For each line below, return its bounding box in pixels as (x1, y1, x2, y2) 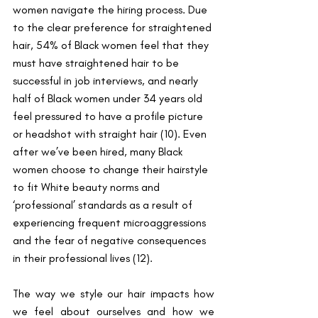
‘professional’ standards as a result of (13, 198, 195, 212)
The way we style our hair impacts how (13, 287, 214, 301)
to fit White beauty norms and (13, 180, 163, 194)
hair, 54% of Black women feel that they (13, 38, 212, 53)
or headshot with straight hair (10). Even (13, 127, 209, 141)
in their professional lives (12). (13, 251, 155, 265)
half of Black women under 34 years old (13, 92, 205, 106)
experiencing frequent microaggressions (13, 216, 209, 230)
